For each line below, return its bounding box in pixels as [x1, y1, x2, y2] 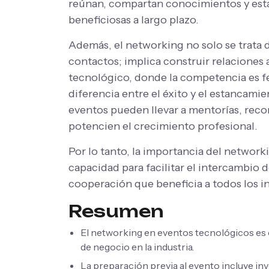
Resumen [68, 200, 164, 222]
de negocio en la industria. [80, 240, 194, 253]
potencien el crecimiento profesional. [68, 119, 258, 133]
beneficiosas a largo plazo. [68, 13, 199, 26]
